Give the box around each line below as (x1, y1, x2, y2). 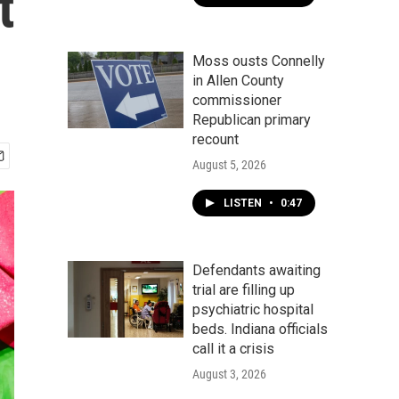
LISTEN (224, 197, 265, 209)
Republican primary (192, 111, 311, 128)
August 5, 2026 (192, 158, 266, 172)
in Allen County (192, 72, 284, 89)
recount (192, 131, 239, 148)
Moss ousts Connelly (192, 53, 325, 69)
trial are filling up (192, 281, 295, 298)
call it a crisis (192, 340, 274, 357)
